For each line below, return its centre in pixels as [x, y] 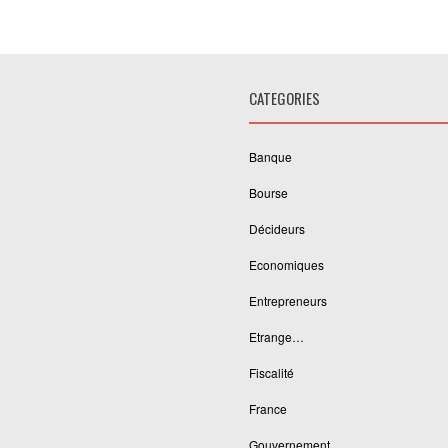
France [268, 408]
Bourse [268, 192]
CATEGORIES [284, 98]
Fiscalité [271, 372]
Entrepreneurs [288, 300]
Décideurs [277, 228]
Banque [270, 156]
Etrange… [276, 336]
